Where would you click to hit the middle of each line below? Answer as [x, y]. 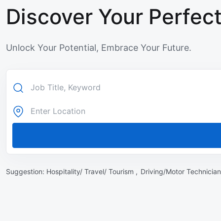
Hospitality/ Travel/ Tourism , [93, 172]
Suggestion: [26, 172]
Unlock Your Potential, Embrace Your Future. [99, 48]
